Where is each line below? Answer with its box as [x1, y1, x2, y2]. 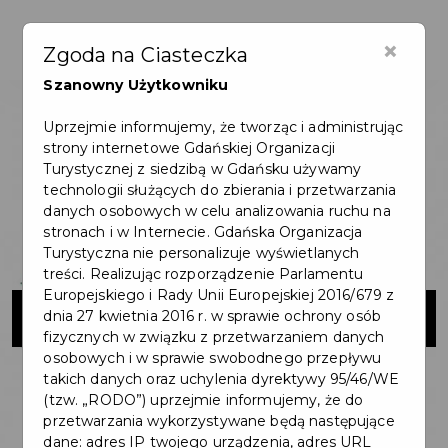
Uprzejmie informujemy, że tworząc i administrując [43, 118, 404, 137]
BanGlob [32, 289, 243, 347]
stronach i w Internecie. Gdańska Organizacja [43, 223, 363, 242]
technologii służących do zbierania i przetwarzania [43, 181, 397, 200]
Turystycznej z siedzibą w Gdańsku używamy [43, 160, 362, 179]
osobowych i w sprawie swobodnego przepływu [43, 349, 382, 368]
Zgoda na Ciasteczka [43, 43, 249, 68]
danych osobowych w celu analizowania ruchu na [43, 202, 391, 221]
